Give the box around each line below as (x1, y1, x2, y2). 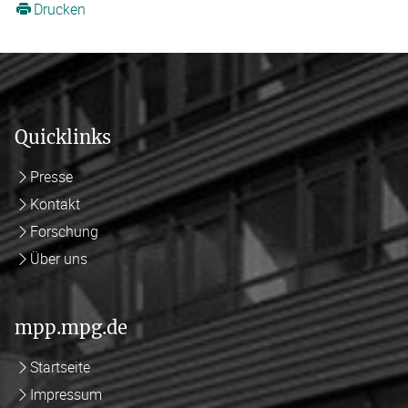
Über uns (29, 248, 87, 269)
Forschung (29, 220, 98, 241)
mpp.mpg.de (15, 315, 127, 339)
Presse (29, 166, 73, 187)
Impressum (29, 383, 102, 404)
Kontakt (29, 193, 80, 214)
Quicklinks (15, 125, 111, 148)
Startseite (29, 356, 90, 377)
